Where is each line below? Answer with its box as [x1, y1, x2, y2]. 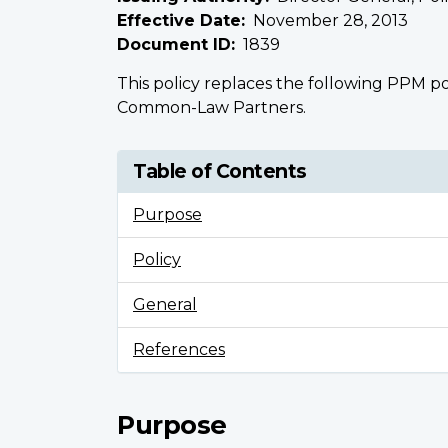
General [133, 294, 197, 314]
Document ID [117, 34, 231, 54]
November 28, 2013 [253, 10, 408, 30]
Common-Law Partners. [117, 97, 306, 117]
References [133, 339, 225, 359]
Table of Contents [133, 158, 307, 183]
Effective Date [117, 10, 241, 30]
